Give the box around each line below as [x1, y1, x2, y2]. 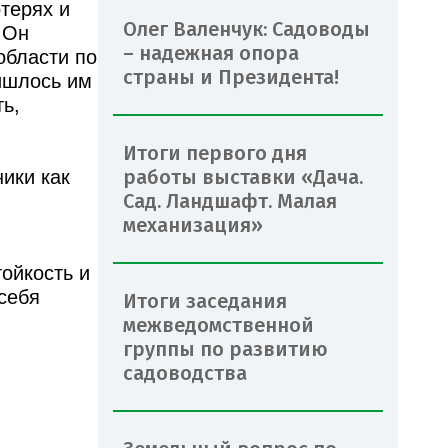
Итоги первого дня [123, 140, 307, 165]
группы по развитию [123, 336, 328, 361]
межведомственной [123, 312, 314, 337]
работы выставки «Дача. [123, 164, 363, 189]
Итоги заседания [123, 288, 287, 313]
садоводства [123, 360, 247, 385]
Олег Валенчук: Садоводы [123, 16, 370, 41]
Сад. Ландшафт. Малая [123, 188, 337, 213]
